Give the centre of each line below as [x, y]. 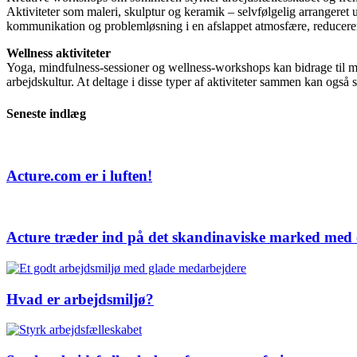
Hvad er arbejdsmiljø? [80, 299]
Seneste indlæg [46, 113]
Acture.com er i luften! [79, 175]
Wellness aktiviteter [59, 53]
